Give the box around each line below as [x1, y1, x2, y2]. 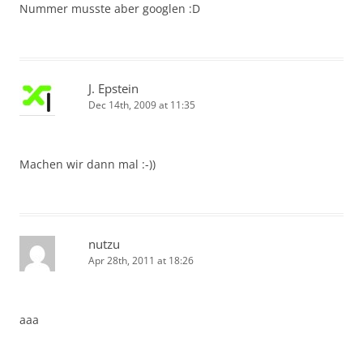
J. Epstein [88, 80, 139, 97]
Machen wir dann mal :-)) [19, 156, 156, 173]
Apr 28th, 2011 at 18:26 [88, 254, 194, 268]
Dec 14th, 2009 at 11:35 [88, 98, 195, 113]
